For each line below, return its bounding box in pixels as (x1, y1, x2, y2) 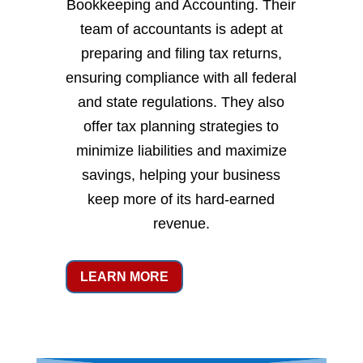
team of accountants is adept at (79, 21, 283, 38)
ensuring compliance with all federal (66, 70, 297, 87)
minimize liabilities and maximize (75, 143, 287, 160)
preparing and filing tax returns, (80, 45, 282, 62)
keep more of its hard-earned (88, 191, 275, 208)
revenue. (152, 216, 210, 233)
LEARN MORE (79, 270, 169, 284)
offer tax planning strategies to (83, 118, 280, 135)
